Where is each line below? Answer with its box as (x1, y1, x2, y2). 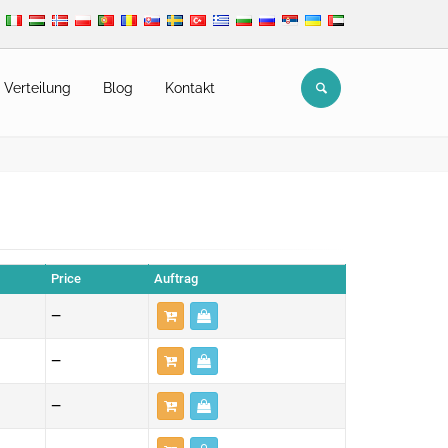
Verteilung (4, 80, 71, 96)
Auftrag (153, 271, 198, 286)
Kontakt (165, 80, 215, 96)
